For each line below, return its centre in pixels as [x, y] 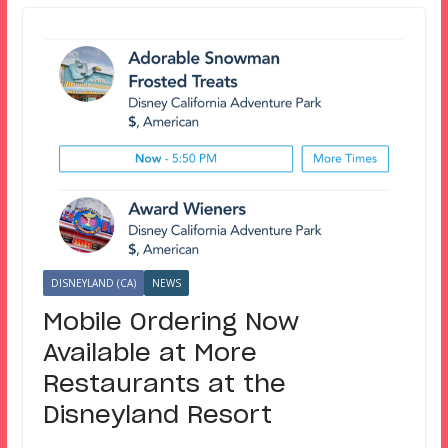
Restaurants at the [164, 384]
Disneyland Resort [157, 415]
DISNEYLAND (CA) [93, 282]
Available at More [149, 353]
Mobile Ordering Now [170, 322]
